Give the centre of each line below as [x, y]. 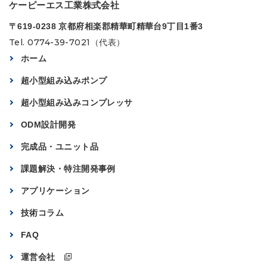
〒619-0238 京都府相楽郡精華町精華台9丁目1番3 [106, 26]
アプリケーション [55, 190]
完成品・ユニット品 [60, 146]
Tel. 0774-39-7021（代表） [67, 42]
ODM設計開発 [49, 124]
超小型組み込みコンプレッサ [77, 102]
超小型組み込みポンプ [64, 80]
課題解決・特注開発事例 [68, 168]
